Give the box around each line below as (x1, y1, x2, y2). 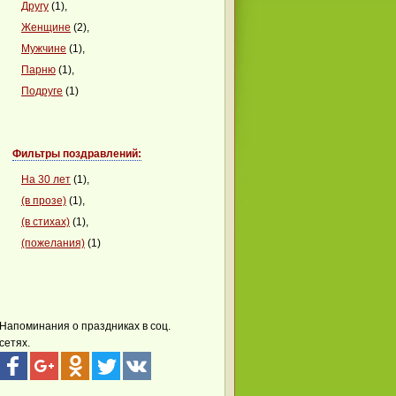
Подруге (21, 85, 63, 97)
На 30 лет (21, 173, 71, 186)
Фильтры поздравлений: (12, 148, 141, 160)
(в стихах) (21, 216, 70, 228)
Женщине (21, 21, 71, 34)
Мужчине (21, 42, 66, 55)
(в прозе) (21, 194, 66, 207)
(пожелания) (21, 237, 85, 249)
